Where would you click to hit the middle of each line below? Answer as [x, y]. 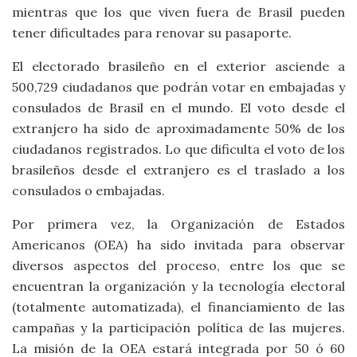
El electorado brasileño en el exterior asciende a [178, 66]
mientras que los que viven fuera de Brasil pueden [178, 12]
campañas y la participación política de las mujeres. [178, 327]
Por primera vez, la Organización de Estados [178, 224]
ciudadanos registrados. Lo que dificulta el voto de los [178, 149]
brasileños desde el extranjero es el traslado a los [178, 169]
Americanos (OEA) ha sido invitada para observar [178, 244]
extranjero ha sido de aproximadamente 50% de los [178, 128]
